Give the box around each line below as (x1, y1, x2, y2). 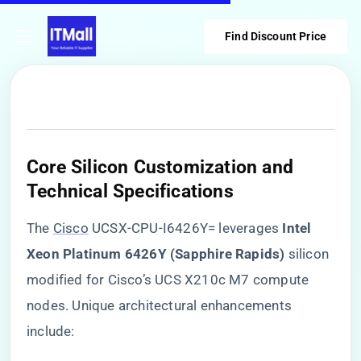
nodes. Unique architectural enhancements (27, 297, 293, 313)
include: (27, 323, 75, 339)
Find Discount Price (225, 29, 326, 43)
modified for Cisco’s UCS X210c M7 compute (27, 272, 309, 288)
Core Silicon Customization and (27, 156, 294, 178)
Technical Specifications (27, 180, 234, 202)
